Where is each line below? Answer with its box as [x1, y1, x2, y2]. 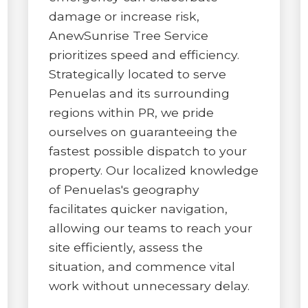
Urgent [52, 175, 95, 188]
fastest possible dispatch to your [48, 144, 247, 158]
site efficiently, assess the [48, 240, 203, 254]
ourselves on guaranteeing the [48, 124, 237, 139]
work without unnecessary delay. [48, 278, 250, 293]
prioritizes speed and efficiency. [48, 47, 239, 62]
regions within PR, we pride [48, 105, 214, 120]
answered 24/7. [113, 192, 195, 205]
